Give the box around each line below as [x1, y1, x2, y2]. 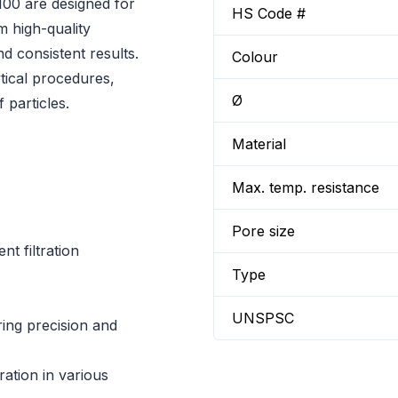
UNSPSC [232, 309, 294, 327]
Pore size [232, 222, 295, 240]
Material [232, 135, 286, 153]
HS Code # [232, 4, 306, 22]
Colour [232, 48, 278, 66]
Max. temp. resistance [232, 179, 379, 196]
